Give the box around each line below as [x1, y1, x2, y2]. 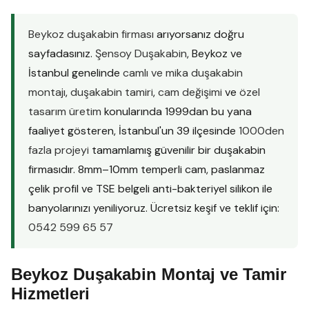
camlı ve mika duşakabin [123, 66, 243, 80]
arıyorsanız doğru [154, 27, 244, 41]
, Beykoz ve [187, 46, 242, 61]
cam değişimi [158, 85, 222, 99]
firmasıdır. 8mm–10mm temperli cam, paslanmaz [28, 162, 265, 177]
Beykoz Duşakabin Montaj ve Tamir [11, 265, 286, 283]
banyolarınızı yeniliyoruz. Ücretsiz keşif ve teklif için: [28, 201, 279, 215]
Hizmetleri [11, 284, 90, 303]
